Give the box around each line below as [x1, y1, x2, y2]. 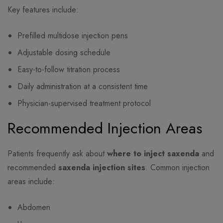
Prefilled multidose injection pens [17, 30, 128, 42]
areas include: [7, 176, 55, 188]
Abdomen [17, 202, 50, 214]
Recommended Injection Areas [7, 117, 202, 139]
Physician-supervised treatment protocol [17, 98, 151, 110]
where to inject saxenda [107, 148, 199, 160]
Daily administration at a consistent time [17, 81, 148, 93]
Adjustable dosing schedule [17, 47, 111, 59]
